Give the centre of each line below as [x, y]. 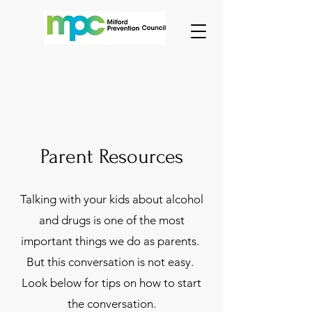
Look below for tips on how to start [111, 283]
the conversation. [111, 304]
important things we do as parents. [111, 241]
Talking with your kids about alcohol [111, 199]
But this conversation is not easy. [111, 262]
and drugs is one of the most [111, 220]
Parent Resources [111, 156]
